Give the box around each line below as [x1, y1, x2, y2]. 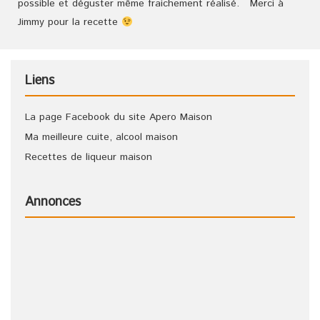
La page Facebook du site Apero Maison [25, 110, 212, 125]
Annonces [25, 193, 81, 212]
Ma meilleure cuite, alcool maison [25, 130, 178, 145]
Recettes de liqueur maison [25, 150, 152, 165]
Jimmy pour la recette [18, 15, 121, 30]
